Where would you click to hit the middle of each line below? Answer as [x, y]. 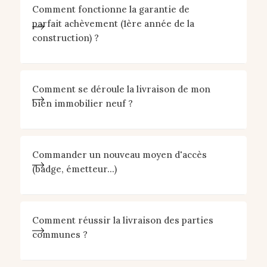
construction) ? [65, 38]
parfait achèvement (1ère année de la [113, 24]
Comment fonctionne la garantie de [111, 9]
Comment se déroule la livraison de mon [121, 89]
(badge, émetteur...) [74, 169]
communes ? [60, 235]
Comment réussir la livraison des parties [122, 220]
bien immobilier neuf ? [82, 103]
